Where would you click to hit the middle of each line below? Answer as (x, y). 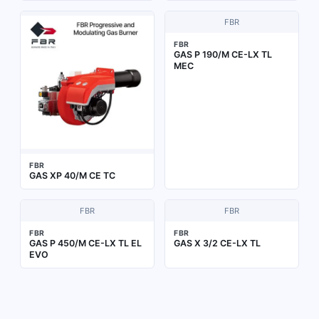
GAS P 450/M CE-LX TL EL (85, 243)
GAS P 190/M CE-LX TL (223, 54)
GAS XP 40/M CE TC (72, 175)
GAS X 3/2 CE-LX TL (217, 243)
